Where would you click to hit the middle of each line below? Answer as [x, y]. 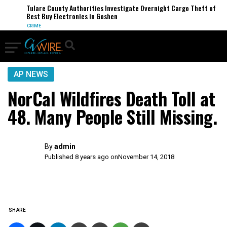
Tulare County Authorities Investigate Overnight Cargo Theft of [114, 8]
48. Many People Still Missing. [112, 117]
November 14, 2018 [146, 157]
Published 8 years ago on [82, 157]
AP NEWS [31, 74]
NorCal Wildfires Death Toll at [111, 98]
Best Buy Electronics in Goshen [65, 16]
